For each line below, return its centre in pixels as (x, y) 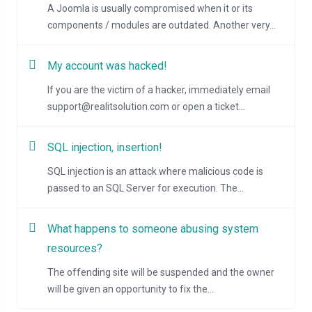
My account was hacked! (107, 66)
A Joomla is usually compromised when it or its (150, 9)
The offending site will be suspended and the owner (161, 273)
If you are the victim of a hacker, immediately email (159, 90)
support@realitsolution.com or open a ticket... (146, 107)
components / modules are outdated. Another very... (162, 25)
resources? (75, 249)
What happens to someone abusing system (153, 229)
